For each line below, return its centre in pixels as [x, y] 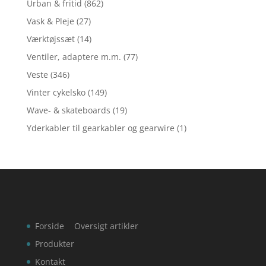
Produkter [54, 244]
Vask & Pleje [50, 21]
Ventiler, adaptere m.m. [74, 57]
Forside [49, 226]
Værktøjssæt [50, 39]
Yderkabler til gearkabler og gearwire [100, 128]
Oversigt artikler [106, 226]
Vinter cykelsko [56, 93]
